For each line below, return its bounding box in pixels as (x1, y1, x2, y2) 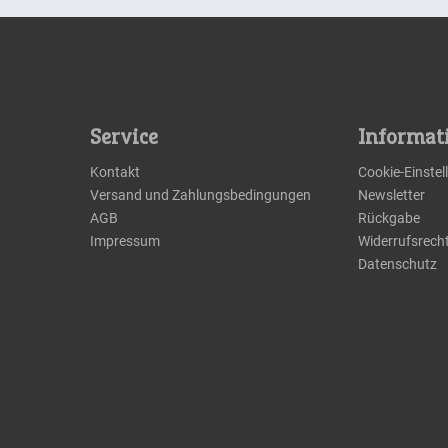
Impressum (89, 233, 160, 249)
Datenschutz (358, 256, 438, 272)
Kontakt (89, 164, 140, 180)
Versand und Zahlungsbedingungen (89, 187, 311, 203)
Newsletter (358, 187, 426, 203)
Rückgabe (358, 210, 421, 226)
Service (89, 128, 158, 148)
